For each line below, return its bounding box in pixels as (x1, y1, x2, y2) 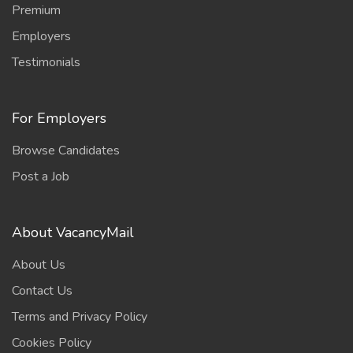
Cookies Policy (12, 334, 91, 351)
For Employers (12, 109, 106, 128)
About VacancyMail (12, 223, 134, 242)
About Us (12, 256, 65, 273)
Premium (12, 2, 61, 19)
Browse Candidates (12, 142, 120, 159)
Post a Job (12, 168, 69, 185)
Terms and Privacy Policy (12, 308, 147, 325)
